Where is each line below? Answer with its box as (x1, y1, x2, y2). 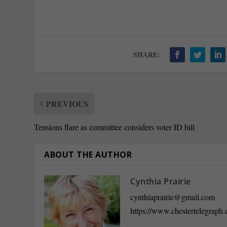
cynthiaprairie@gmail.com (130, 191, 215, 202)
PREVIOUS (46, 97, 89, 109)
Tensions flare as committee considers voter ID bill (34, 121, 195, 132)
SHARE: (133, 49, 161, 60)
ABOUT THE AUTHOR (44, 148, 132, 160)
